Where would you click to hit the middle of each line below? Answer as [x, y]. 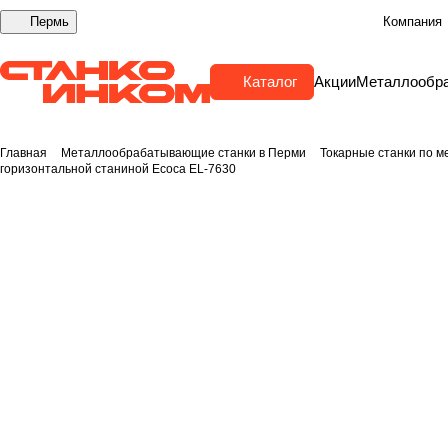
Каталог [270, 81]
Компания [412, 21]
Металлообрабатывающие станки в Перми [183, 153]
